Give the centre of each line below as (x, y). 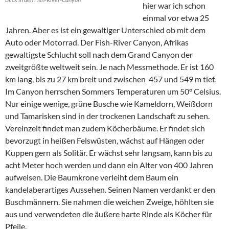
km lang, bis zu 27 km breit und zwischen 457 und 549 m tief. (110, 79)
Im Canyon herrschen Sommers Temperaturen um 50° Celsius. (113, 91)
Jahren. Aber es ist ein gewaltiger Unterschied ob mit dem (105, 30)
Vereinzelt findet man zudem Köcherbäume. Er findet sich (105, 128)
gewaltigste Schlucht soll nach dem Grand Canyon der (99, 54)
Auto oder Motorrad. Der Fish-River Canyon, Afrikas (97, 42)
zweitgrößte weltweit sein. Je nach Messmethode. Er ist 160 (109, 67)
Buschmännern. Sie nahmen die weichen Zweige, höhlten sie (109, 202)
